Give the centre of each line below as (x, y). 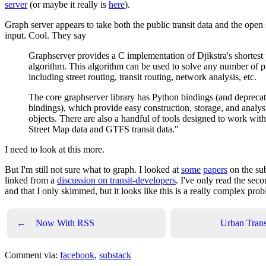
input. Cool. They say (45, 35)
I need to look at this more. (55, 149)
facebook (77, 255)
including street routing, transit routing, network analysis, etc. (142, 77)
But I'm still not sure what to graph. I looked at (93, 170)
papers (215, 170)
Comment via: (32, 255)
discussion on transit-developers (116, 180)
